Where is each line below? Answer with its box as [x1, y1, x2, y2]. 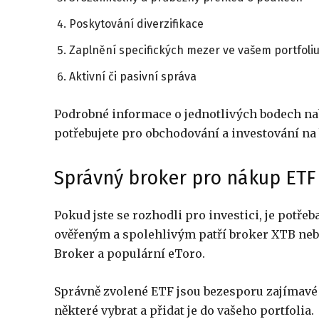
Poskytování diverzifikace [69, 17, 204, 31]
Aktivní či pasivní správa [69, 70, 197, 84]
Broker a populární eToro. [54, 246, 205, 261]
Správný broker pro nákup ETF [54, 167, 315, 190]
